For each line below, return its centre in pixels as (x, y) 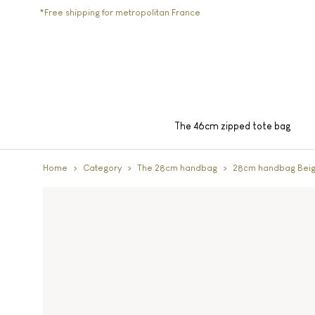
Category (102, 168)
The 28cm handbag (177, 168)
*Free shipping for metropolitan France (120, 12)
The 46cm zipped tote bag (233, 126)
